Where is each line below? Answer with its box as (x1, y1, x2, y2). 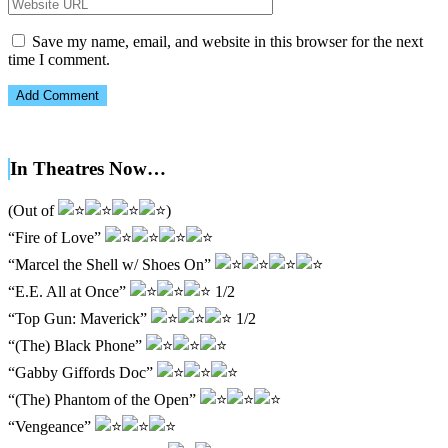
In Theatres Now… (10, 158, 166, 180)
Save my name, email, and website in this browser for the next (32, 32, 423, 50)
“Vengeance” (8, 418, 95, 435)
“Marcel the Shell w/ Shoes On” (8, 256, 215, 273)
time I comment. (8, 50, 110, 68)
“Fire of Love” (8, 229, 105, 246)
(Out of (8, 202, 58, 219)
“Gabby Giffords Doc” (8, 364, 157, 381)
